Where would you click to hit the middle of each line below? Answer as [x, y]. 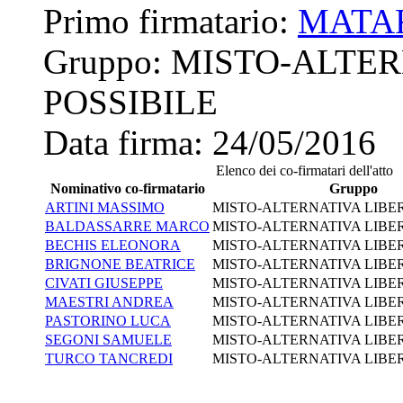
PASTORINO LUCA [108, 320]
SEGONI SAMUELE [108, 339]
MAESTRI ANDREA [109, 301]
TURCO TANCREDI [109, 358]
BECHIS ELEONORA [113, 245]
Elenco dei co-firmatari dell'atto [304, 170]
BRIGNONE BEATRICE [120, 264]
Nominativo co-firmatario [127, 188]
